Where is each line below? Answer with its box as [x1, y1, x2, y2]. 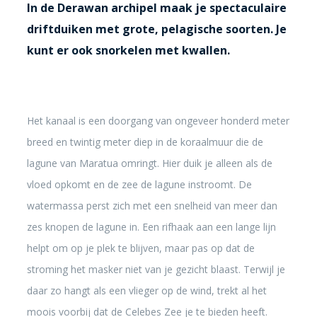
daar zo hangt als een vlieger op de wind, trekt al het [26, 284, 267, 297]
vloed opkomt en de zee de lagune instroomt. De [26, 178, 252, 191]
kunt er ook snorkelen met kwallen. [26, 42, 230, 58]
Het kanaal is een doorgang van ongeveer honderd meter [26, 114, 289, 127]
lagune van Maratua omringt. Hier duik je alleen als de [26, 156, 272, 170]
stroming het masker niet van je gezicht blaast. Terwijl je [26, 263, 285, 276]
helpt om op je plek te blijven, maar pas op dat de [26, 241, 255, 255]
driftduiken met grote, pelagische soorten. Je [26, 21, 287, 37]
